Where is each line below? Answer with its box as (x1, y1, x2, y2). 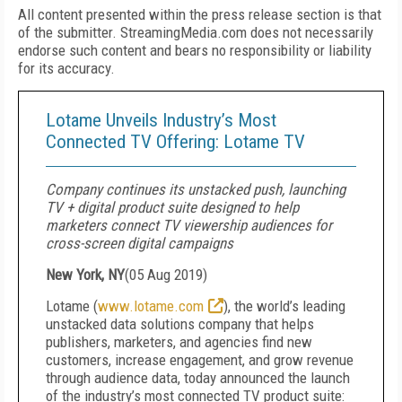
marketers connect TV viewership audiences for (46, 216, 332, 234)
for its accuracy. (18, 59, 115, 77)
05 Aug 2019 (129, 266, 203, 284)
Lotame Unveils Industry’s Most (46, 109, 276, 131)
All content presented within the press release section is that (18, 5, 381, 23)
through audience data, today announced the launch (46, 369, 350, 387)
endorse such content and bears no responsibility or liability (18, 41, 371, 59)
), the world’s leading (223, 297, 345, 315)
